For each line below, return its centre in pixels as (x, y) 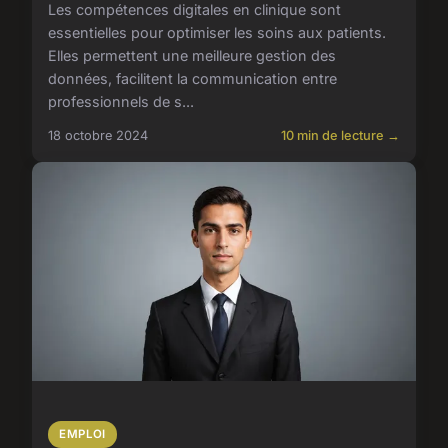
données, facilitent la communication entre (192, 79)
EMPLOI (82, 434)
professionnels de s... (121, 102)
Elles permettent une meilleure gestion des (192, 56)
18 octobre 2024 (98, 136)
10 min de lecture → (340, 136)
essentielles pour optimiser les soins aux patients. (217, 33)
